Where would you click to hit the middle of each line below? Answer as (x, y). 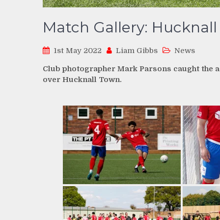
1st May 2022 (78, 51)
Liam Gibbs (137, 51)
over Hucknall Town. (82, 80)
